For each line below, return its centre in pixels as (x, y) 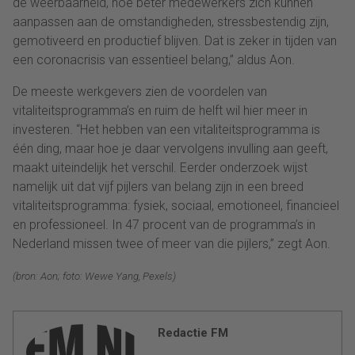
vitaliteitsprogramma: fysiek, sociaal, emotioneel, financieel (176, 205)
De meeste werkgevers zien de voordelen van (140, 91)
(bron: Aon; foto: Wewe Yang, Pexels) (94, 276)
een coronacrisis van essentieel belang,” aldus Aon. (154, 59)
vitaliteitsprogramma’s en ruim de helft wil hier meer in (160, 110)
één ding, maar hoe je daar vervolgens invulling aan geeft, (170, 148)
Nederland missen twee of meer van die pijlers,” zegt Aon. (172, 243)
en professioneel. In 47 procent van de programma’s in (164, 224)
